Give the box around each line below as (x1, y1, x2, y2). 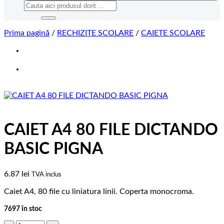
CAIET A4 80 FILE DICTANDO (4, 122, 218, 138)
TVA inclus (31, 170, 61, 178)
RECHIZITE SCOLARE (57, 29, 133, 37)
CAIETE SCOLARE (141, 29, 205, 37)
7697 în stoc (4, 204, 42, 212)
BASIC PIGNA (4, 141, 103, 157)
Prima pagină (4, 29, 49, 37)
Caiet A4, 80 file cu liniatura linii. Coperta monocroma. (4, 187, 194, 195)
